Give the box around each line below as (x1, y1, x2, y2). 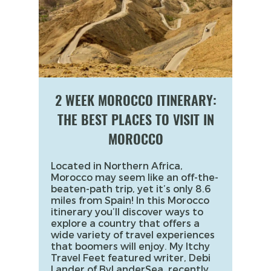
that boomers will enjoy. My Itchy (51, 240, 210, 252)
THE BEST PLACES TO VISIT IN (57, 110, 214, 129)
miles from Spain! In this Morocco (51, 194, 209, 206)
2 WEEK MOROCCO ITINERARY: (54, 91, 217, 109)
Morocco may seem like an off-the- (51, 171, 218, 183)
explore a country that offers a (51, 217, 200, 229)
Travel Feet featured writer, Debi (51, 251, 211, 263)
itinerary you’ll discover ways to (51, 205, 203, 217)
